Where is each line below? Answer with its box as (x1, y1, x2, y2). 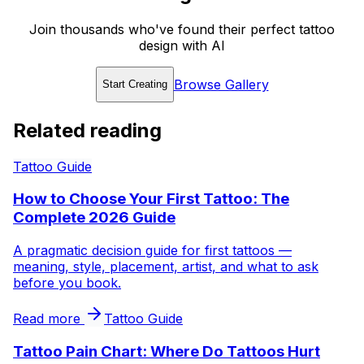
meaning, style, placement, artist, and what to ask (13, 258, 318, 275)
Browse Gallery (173, 76, 269, 93)
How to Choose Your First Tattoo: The (13, 189, 289, 209)
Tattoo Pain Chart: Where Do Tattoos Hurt (13, 341, 320, 361)
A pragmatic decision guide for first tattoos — (13, 241, 292, 258)
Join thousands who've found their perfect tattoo (29, 20, 335, 37)
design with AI (139, 37, 225, 54)
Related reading (13, 118, 162, 142)
